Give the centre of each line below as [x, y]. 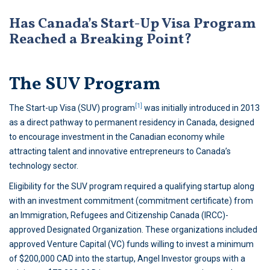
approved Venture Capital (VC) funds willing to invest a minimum [131, 244]
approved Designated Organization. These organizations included [133, 230]
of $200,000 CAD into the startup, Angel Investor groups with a [127, 259]
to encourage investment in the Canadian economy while [117, 137]
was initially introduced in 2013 [201, 108]
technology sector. [44, 166]
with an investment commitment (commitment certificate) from [131, 201]
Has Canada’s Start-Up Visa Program [133, 24]
